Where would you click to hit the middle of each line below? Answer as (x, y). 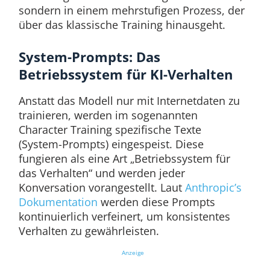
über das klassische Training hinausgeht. (122, 25)
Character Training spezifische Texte (110, 129)
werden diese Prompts (156, 202)
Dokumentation (58, 202)
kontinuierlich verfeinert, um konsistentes (124, 216)
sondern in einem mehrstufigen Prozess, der (131, 11)
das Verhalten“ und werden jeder (102, 173)
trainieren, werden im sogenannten (108, 115)
